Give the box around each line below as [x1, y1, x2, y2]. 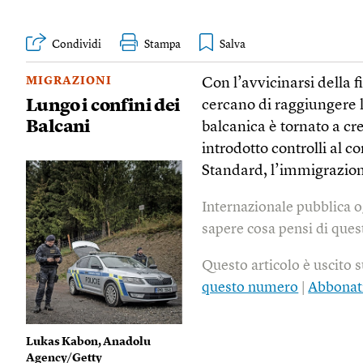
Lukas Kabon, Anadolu [26, 335, 151, 348]
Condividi [52, 39, 101, 50]
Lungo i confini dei [26, 96, 181, 115]
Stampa [144, 39, 181, 50]
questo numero [202, 280, 299, 295]
